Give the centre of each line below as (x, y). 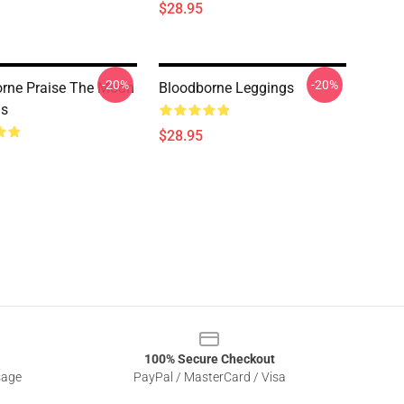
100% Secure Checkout (209, 359)
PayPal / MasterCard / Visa (209, 377)
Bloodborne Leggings (226, 88)
